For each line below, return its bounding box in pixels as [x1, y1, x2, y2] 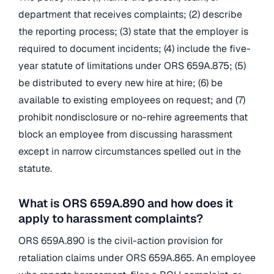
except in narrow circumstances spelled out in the [18, 144, 241, 158]
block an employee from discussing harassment [18, 127, 232, 141]
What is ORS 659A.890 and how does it [18, 196, 233, 212]
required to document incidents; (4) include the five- [18, 42, 251, 55]
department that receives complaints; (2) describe [18, 7, 242, 21]
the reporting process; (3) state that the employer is [18, 24, 248, 38]
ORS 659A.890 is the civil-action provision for [18, 234, 223, 247]
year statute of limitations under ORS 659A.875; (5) [18, 59, 246, 72]
